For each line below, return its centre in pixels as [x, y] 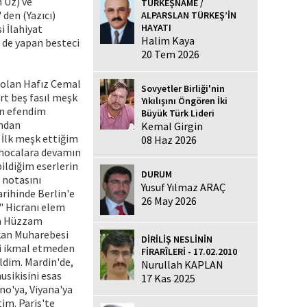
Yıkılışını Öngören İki [184, 100]
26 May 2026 [169, 200]
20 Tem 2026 [170, 54]
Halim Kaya [168, 40]
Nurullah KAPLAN [182, 264]
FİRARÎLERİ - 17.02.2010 [189, 251]
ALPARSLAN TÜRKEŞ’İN [189, 15]
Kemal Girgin [172, 126]
